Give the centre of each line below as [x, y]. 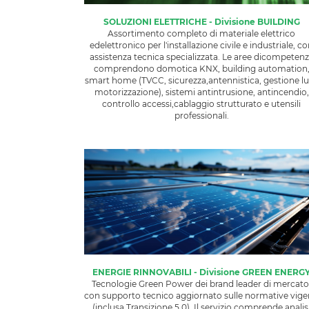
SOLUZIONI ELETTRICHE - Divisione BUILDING [201, 21]
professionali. [201, 115]
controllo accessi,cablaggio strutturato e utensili [201, 103]
